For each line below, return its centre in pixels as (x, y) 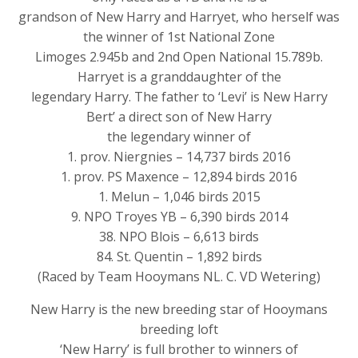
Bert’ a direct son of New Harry (179, 116)
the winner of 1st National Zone (179, 36)
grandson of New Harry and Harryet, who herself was (179, 16)
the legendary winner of (179, 136)
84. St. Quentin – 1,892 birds (179, 256)
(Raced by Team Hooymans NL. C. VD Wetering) (179, 276)
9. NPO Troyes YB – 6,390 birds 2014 (179, 216)
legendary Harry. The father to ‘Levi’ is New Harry (179, 96)
